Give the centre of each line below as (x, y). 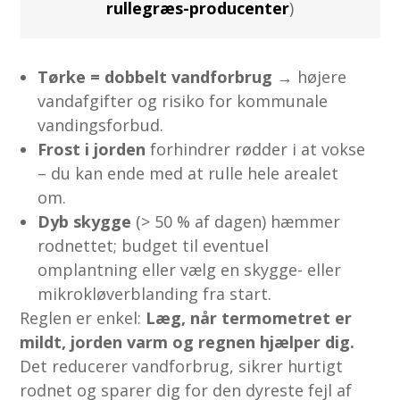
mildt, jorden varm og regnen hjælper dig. (187, 342)
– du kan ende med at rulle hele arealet (188, 173)
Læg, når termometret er (249, 317)
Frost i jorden (92, 149)
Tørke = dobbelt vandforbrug (155, 76)
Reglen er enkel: (83, 317)
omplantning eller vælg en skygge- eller (190, 269)
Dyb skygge (85, 221)
